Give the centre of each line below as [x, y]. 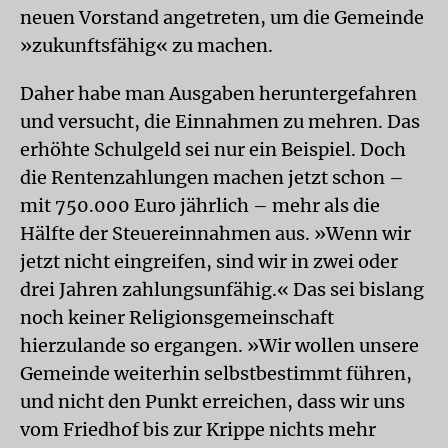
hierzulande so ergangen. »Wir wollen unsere [219, 345]
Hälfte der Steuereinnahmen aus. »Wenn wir [215, 233]
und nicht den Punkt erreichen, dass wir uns [212, 401]
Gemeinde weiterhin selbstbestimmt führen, [216, 373]
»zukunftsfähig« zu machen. [146, 45]
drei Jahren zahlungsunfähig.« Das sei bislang [222, 289]
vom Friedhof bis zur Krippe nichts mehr [198, 429]
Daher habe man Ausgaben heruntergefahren [218, 93]
